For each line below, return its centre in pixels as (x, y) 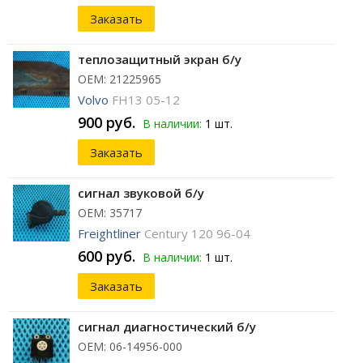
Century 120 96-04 (197, 234)
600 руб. (107, 256)
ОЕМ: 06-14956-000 (130, 347)
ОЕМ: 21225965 (120, 79)
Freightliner (109, 234)
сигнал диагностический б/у (167, 327)
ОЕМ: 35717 (110, 213)
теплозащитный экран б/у (160, 60)
